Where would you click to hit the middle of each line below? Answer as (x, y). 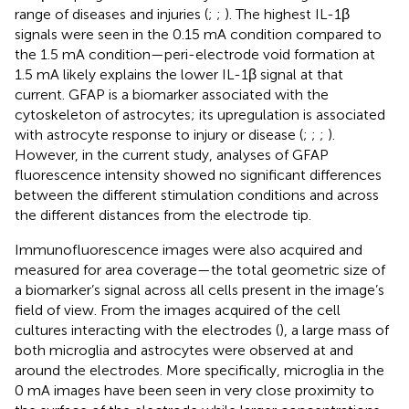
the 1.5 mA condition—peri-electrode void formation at (195, 55)
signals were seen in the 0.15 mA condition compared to (198, 35)
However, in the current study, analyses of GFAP (172, 155)
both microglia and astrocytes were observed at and (184, 351)
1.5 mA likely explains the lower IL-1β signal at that (179, 75)
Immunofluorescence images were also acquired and (189, 250)
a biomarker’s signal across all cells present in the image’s (199, 290)
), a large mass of (334, 330)
